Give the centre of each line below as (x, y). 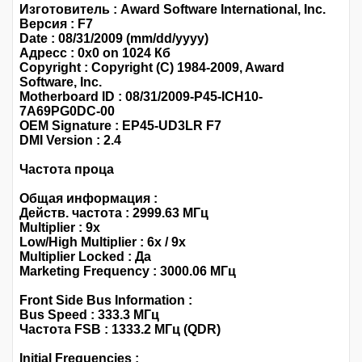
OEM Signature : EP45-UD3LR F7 (120, 126)
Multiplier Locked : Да (85, 257)
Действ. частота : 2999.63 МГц (114, 213)
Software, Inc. (61, 82)
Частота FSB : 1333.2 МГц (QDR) (120, 330)
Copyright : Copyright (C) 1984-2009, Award (152, 68)
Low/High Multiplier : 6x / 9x (103, 242)
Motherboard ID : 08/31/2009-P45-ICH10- (141, 97)
